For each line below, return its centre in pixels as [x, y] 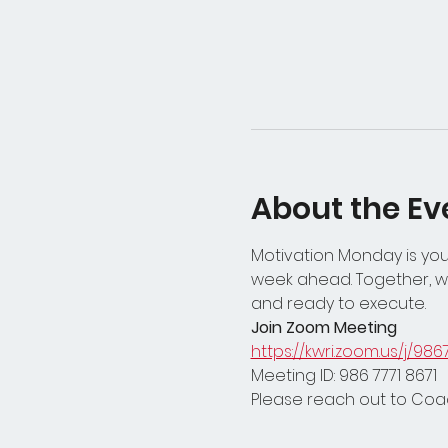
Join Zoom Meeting [323, 327]
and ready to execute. [338, 303]
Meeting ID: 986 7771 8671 [343, 375]
